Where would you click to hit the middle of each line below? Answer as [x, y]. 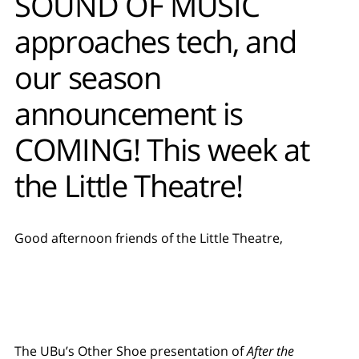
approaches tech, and [155, 41]
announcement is [128, 113]
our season [87, 77]
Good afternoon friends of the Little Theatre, [148, 238]
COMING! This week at [161, 149]
